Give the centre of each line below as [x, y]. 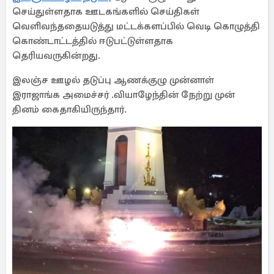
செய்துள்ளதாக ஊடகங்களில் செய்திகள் [106, 12]
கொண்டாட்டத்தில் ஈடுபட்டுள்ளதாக [93, 41]
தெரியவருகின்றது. [56, 56]
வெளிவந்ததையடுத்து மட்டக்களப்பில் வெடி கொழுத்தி [136, 26]
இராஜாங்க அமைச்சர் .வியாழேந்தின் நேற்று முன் [124, 95]
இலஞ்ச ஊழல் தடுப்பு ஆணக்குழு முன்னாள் [113, 80]
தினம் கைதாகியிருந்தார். [69, 109]
